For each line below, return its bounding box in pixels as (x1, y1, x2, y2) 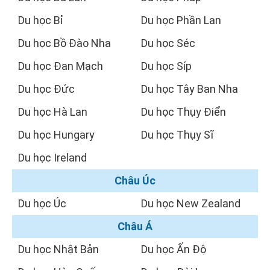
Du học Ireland (18, 151, 87, 165)
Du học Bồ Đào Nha (18, 37, 111, 50)
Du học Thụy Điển (141, 105, 226, 119)
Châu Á (118, 220, 152, 233)
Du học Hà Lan (18, 105, 87, 119)
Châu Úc (115, 174, 155, 187)
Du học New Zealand (141, 197, 240, 210)
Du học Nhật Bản (18, 243, 99, 256)
